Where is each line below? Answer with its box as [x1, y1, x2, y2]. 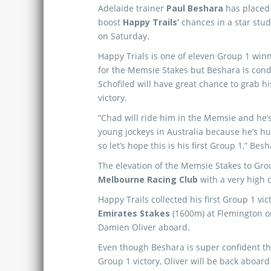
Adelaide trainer [98, 2, 166, 14]
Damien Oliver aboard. [98, 221, 190, 233]
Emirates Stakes [98, 207, 170, 219]
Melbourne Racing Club [98, 174, 198, 185]
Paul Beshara [166, 2, 223, 14]
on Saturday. [98, 30, 149, 42]
